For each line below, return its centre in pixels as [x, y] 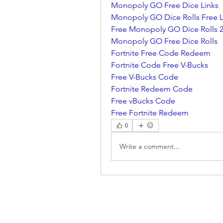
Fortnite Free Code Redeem [161, 53]
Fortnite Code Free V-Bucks [160, 65]
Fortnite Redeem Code [152, 89]
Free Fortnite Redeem [150, 113]
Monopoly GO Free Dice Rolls [164, 41]
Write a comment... [150, 146]
